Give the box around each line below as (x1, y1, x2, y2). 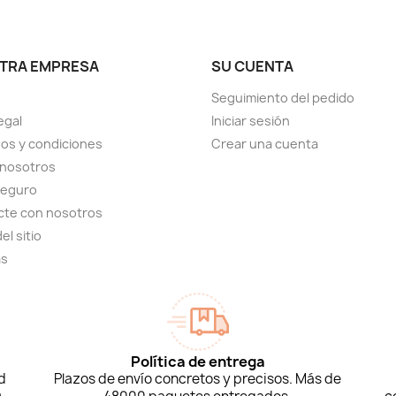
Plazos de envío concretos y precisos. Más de (54, 369, 342, 389)
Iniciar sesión (211, 112, 290, 130)
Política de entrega (130, 352, 265, 372)
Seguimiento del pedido (211, 89, 354, 107)
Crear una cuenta (211, 135, 318, 153)
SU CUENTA (211, 57, 293, 77)
